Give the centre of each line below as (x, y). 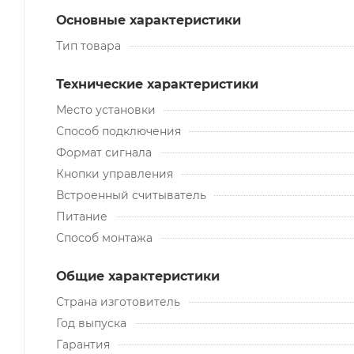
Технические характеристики (157, 84)
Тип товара (88, 45)
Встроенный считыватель (131, 195)
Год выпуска (91, 323)
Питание (82, 216)
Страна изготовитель (118, 301)
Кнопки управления (115, 173)
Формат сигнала (104, 152)
